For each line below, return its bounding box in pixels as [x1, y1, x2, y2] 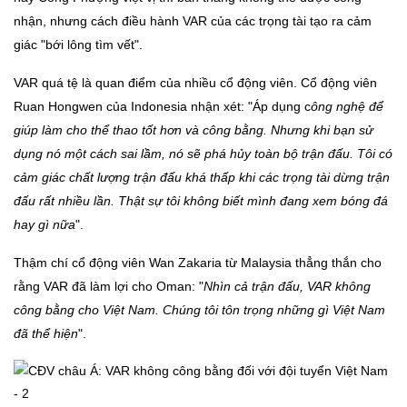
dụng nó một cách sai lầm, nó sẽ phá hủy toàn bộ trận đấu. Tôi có [14, 146, 392, 162]
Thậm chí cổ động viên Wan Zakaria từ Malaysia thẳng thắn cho [14, 255, 382, 271]
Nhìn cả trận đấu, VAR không [203, 279, 371, 294]
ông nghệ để [311, 99, 383, 114]
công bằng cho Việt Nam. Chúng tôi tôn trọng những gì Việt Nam [14, 303, 385, 318]
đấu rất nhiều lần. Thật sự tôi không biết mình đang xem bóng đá [14, 194, 388, 209]
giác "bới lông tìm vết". [14, 37, 143, 53]
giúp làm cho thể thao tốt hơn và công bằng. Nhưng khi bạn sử [14, 123, 373, 138]
